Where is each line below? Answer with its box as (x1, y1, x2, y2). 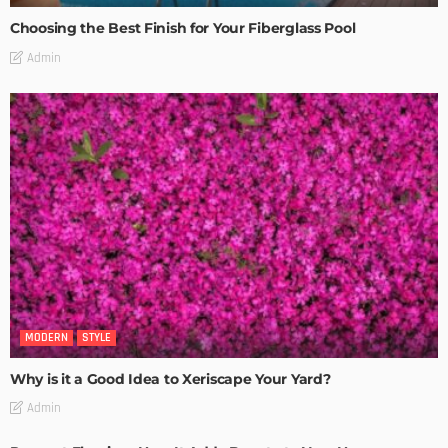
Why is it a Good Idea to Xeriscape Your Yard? (10, 369, 331, 388)
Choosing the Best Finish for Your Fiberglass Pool (10, 19, 356, 38)
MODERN (25, 329, 68, 345)
